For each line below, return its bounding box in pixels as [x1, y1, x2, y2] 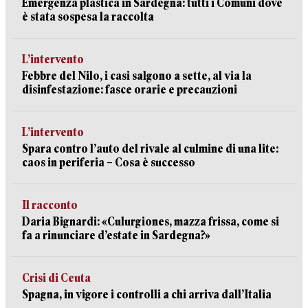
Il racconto [22, 199, 78, 212]
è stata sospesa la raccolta [22, 10, 154, 23]
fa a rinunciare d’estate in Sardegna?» [22, 229, 210, 242]
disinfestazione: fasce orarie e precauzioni [22, 83, 237, 96]
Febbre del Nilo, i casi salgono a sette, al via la [22, 69, 252, 82]
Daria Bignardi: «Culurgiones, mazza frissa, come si [22, 215, 279, 228]
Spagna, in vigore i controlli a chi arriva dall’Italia [22, 288, 272, 301]
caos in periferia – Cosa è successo [22, 156, 195, 169]
